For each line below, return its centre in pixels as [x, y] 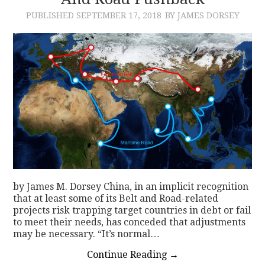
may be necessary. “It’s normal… [87, 234]
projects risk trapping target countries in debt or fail [132, 211]
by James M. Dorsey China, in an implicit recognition [131, 187]
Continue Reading [128, 255]
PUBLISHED [51, 15]
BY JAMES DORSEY [202, 15]
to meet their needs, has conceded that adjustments [130, 222]
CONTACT [55, 26]
